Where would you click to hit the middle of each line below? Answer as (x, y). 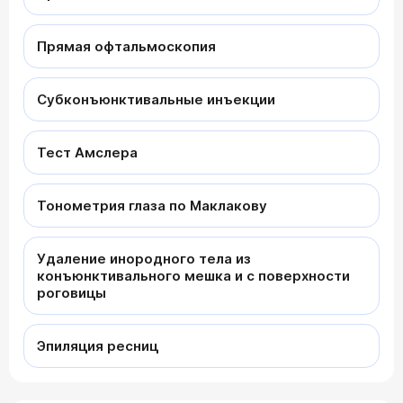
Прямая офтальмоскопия (126, 46)
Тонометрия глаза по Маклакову (152, 205)
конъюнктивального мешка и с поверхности (193, 275)
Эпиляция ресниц (98, 345)
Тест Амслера (87, 152)
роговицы (72, 292)
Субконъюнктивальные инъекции (156, 99)
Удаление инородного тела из (144, 258)
